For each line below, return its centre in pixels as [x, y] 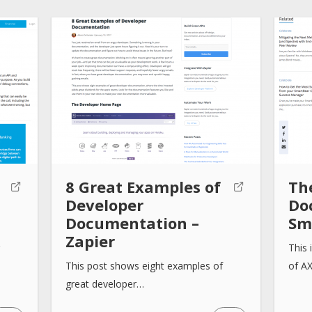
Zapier [90, 241]
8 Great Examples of [143, 186]
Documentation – [132, 223]
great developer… [104, 283]
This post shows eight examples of [144, 265]
